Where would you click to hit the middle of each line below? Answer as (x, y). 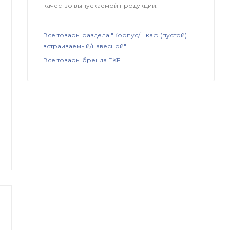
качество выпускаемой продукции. (101, 5)
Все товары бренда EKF (82, 60)
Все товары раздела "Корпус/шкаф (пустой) (115, 35)
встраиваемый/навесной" (85, 46)
